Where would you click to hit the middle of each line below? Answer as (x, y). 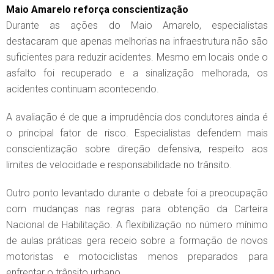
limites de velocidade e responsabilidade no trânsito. (119, 165)
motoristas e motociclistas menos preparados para (137, 257)
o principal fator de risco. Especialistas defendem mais (137, 133)
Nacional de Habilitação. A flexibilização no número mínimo (137, 225)
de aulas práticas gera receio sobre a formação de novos (137, 241)
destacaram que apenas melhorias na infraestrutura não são (137, 42)
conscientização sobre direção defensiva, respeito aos (137, 149)
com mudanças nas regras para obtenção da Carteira (137, 209)
